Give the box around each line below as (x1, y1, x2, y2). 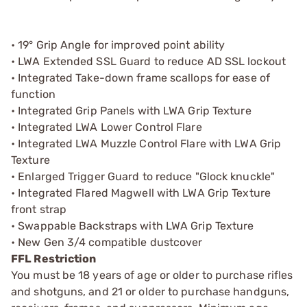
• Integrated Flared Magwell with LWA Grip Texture (11, 186, 271, 199)
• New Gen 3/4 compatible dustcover (11, 235, 203, 249)
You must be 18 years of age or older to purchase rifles (11, 268, 293, 282)
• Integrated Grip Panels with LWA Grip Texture (11, 103, 251, 117)
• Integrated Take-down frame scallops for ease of (11, 71, 270, 84)
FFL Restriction (11, 251, 97, 265)
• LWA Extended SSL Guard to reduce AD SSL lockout (11, 54, 286, 68)
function (11, 87, 56, 101)
